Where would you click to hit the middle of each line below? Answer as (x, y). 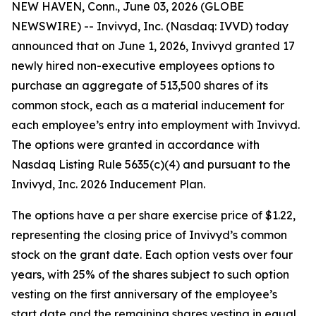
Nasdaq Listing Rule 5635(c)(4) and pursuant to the (151, 164)
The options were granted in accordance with (135, 145)
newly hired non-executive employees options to (143, 66)
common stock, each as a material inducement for (148, 105)
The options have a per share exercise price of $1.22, (153, 215)
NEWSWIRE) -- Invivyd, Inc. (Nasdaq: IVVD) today (150, 26)
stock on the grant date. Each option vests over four (152, 255)
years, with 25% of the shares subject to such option (150, 274)
